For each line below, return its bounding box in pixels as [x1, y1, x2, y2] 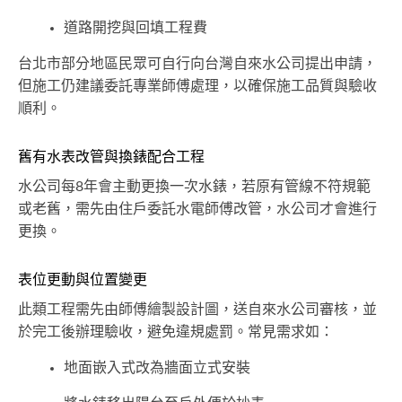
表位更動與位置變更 [18, 272, 147, 287]
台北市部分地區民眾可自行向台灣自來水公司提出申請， [18, 56, 377, 71]
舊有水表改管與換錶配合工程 [18, 149, 205, 164]
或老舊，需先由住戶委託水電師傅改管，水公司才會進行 [18, 201, 377, 216]
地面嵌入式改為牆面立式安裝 [64, 360, 250, 375]
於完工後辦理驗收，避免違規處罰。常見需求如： [18, 324, 334, 339]
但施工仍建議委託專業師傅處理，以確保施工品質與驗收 [18, 78, 377, 93]
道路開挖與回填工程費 [64, 20, 207, 35]
